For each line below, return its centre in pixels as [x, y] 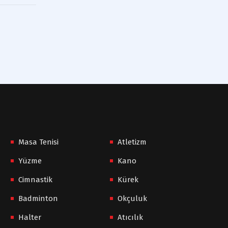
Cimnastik [35, 179]
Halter [30, 217]
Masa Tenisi [38, 142]
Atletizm [132, 142]
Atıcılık [130, 217]
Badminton [38, 198]
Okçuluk [132, 198]
